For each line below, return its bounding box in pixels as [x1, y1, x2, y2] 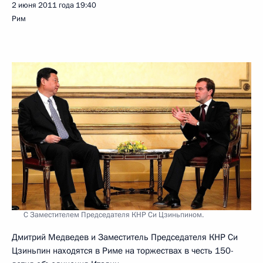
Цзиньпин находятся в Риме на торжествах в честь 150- [12, 244, 234, 257]
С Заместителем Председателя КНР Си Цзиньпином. [23, 209, 204, 220]
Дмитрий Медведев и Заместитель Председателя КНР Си [12, 231, 238, 243]
